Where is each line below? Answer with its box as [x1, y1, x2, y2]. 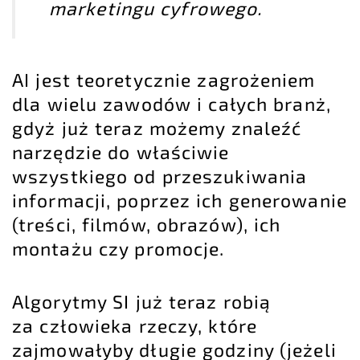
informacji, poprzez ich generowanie [12, 189, 347, 212]
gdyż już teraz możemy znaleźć [12, 117, 302, 140]
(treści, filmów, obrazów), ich [12, 213, 281, 236]
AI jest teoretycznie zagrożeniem [12, 68, 316, 92]
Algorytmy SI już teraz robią [12, 290, 272, 313]
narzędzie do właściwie [12, 141, 230, 164]
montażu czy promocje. [12, 237, 225, 260]
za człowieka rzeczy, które [12, 314, 257, 337]
